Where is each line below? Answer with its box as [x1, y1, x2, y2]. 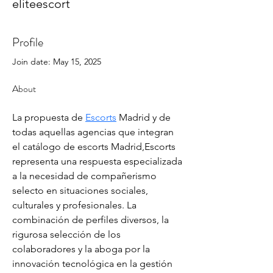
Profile [12, 34, 43, 51]
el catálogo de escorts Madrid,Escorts [12, 141, 175, 152]
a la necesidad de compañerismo [12, 170, 157, 182]
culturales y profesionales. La [12, 199, 136, 211]
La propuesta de [12, 112, 85, 123]
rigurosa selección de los [12, 229, 121, 240]
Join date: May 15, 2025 [12, 56, 101, 67]
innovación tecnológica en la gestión [12, 258, 172, 269]
